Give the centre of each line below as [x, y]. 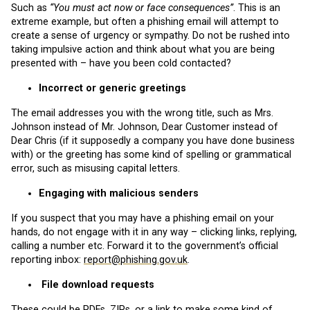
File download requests [97, 285]
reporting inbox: [47, 260]
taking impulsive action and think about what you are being [143, 50]
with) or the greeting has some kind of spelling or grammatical [151, 155]
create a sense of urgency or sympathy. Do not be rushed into [151, 36]
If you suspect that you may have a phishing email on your [143, 219]
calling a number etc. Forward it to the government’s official [145, 246]
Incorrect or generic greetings [112, 89]
